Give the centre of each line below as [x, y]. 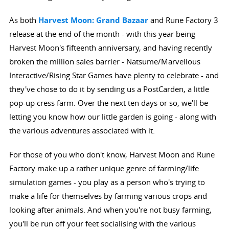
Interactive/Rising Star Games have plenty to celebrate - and [114, 75]
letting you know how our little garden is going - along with [112, 117]
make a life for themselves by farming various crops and [108, 196]
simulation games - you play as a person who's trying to [107, 182]
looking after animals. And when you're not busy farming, [110, 210]
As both [24, 20]
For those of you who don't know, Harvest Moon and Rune [112, 155]
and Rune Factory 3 [184, 20]
